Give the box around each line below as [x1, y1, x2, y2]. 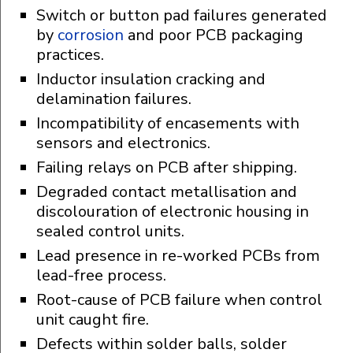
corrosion [58, 24, 124, 46]
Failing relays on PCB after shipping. [36, 157, 297, 179]
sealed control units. [36, 221, 184, 243]
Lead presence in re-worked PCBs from [36, 245, 320, 267]
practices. [36, 44, 104, 66]
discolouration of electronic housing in [36, 201, 309, 223]
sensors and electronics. [36, 132, 210, 154]
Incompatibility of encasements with [36, 113, 299, 135]
